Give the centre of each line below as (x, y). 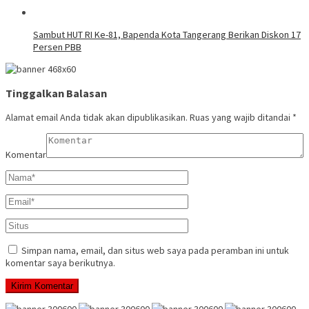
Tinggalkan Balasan (56, 93)
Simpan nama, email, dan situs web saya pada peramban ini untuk (155, 251)
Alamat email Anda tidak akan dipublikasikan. (97, 118)
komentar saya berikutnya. (60, 263)
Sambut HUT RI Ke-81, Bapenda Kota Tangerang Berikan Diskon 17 (167, 34)
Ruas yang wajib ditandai (241, 118)
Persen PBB (57, 47)
